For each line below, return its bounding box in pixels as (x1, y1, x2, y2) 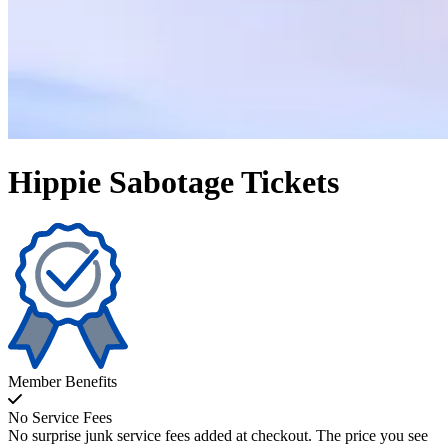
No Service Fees (8, 408, 112, 426)
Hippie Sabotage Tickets (8, 164, 339, 201)
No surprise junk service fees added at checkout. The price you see (8, 426, 428, 444)
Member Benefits (8, 372, 117, 390)
